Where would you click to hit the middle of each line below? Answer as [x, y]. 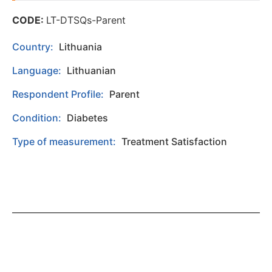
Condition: [38, 118]
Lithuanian [91, 71]
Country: [34, 47]
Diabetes [87, 118]
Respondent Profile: [59, 94]
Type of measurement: [65, 142]
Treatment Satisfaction [174, 142]
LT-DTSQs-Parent [86, 20]
